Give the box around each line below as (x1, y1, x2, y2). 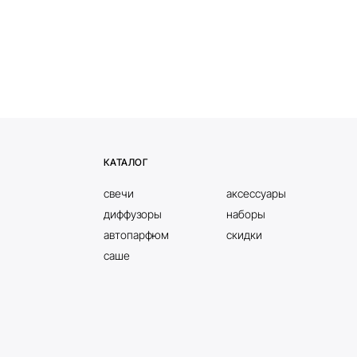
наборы (226, 206, 265, 221)
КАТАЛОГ (103, 155, 148, 168)
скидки (226, 227, 262, 241)
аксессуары (226, 186, 286, 200)
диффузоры (103, 206, 162, 221)
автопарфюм (103, 227, 169, 241)
